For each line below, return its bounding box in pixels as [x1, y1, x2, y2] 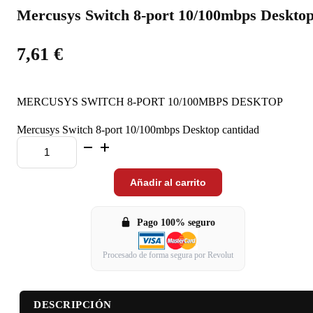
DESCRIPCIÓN [34, 298, 112, 310]
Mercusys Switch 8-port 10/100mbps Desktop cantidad [17, 123, 259, 136]
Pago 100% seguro [137, 217, 215, 228]
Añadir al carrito [129, 176, 206, 188]
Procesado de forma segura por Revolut [102, 249, 233, 260]
